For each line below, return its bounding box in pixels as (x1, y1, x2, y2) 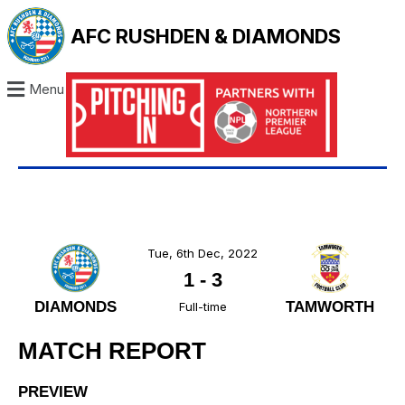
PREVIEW (18, 383, 88, 401)
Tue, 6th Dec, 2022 (147, 246, 258, 261)
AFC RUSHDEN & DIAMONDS (71, 24, 342, 48)
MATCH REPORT (18, 337, 206, 365)
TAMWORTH (286, 298, 374, 316)
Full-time (178, 299, 227, 315)
